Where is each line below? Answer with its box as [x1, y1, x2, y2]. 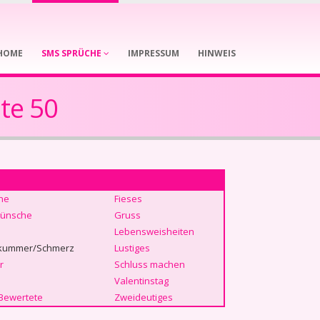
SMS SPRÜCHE [41, 47, 104, 59]
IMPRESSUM [128, 47, 179, 59]
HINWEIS [198, 47, 236, 59]
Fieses [114, 192, 142, 205]
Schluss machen [114, 258, 185, 271]
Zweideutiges [114, 291, 173, 304]
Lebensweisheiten [114, 225, 194, 238]
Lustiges [114, 241, 150, 254]
